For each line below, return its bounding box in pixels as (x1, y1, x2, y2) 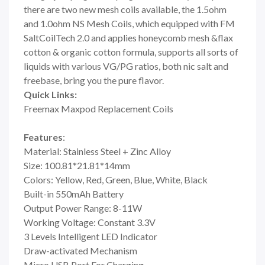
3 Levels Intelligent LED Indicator (24, 230, 157, 242)
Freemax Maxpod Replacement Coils (24, 102, 173, 114)
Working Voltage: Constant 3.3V (24, 216, 156, 228)
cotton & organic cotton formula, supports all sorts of (24, 46, 238, 57)
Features (24, 131, 63, 143)
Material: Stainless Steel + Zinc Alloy (24, 145, 171, 157)
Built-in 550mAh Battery (24, 188, 124, 199)
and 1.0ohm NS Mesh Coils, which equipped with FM (24, 17, 235, 29)
